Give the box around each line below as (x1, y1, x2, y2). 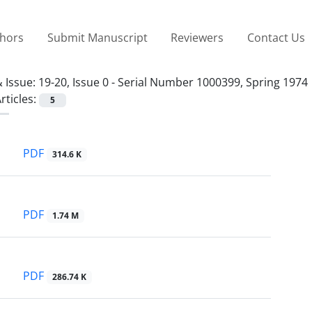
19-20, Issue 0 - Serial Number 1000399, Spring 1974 (38, 74, 308, 90)
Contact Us (247, 29, 305, 45)
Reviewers (171, 29, 224, 45)
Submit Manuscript (47, 29, 148, 45)
